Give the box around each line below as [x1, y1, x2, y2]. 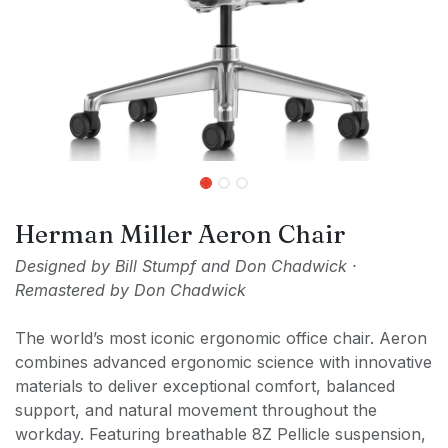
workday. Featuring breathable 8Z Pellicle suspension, [15, 424, 426, 444]
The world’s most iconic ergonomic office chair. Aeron [15, 328, 427, 348]
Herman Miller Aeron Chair [15, 218, 345, 249]
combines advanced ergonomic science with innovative [15, 352, 432, 372]
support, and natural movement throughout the [15, 400, 377, 420]
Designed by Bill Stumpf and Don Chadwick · [15, 256, 357, 276]
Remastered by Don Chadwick [15, 280, 246, 300]
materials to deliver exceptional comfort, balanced [15, 376, 395, 396]
